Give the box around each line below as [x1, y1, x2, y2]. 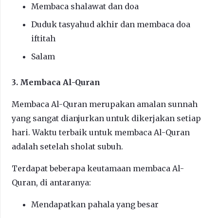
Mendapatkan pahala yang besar [31, 199, 159, 209]
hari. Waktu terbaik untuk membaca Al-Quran [12, 127, 190, 137]
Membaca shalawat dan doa [31, 1, 139, 11]
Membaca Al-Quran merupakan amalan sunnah [12, 99, 198, 109]
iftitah [31, 33, 55, 43]
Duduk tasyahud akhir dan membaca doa [31, 19, 190, 29]
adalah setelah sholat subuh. [12, 141, 123, 151]
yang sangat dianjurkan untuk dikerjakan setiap [12, 113, 201, 123]
